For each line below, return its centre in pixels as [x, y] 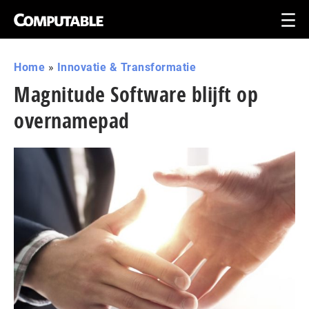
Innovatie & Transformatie [126, 67]
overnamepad [72, 120]
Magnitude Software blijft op [136, 94]
